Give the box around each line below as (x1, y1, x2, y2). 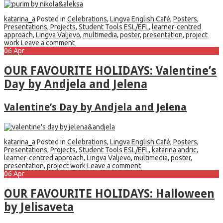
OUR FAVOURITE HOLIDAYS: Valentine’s (4, 64, 217, 78)
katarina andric (152, 145, 197, 154)
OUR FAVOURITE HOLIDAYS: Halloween (4, 187, 215, 201)
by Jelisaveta (4, 200, 74, 214)
